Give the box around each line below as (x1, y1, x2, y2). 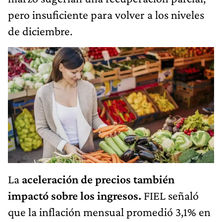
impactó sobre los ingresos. (8, 189, 141, 203)
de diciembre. (8, 24, 72, 38)
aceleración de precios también (22, 172, 174, 186)
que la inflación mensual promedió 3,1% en (8, 205, 211, 219)
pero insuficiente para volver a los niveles (8, 7, 204, 21)
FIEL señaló (141, 189, 199, 203)
